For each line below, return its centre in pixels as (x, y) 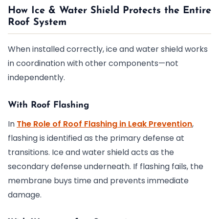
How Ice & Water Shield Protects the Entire (109, 11)
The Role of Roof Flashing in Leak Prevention (104, 124)
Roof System (37, 22)
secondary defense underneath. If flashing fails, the (106, 166)
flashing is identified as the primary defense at (96, 138)
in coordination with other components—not (93, 63)
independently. (36, 77)
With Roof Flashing (48, 105)
